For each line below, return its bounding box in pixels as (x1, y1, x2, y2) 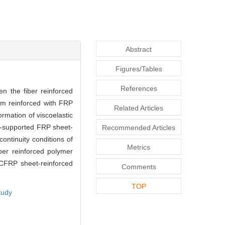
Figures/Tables (115, 79, 162, 87)
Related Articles (114, 118, 163, 127)
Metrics (127, 157, 150, 166)
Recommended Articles (102, 138, 175, 146)
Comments (121, 177, 156, 185)
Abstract (126, 59, 152, 68)
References (120, 98, 157, 107)
